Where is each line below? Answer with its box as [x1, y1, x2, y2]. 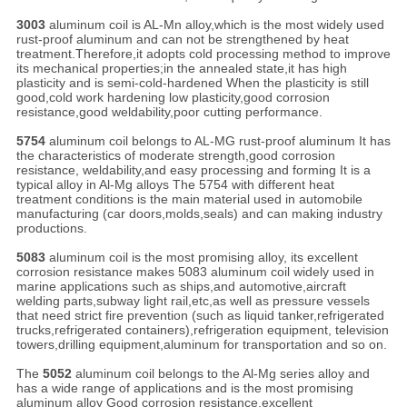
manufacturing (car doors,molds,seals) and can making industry [15, 206, 382, 222]
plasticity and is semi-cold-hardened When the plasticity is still [15, 75, 369, 91]
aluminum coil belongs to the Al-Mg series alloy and [71, 366, 370, 382]
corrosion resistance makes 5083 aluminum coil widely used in [15, 264, 374, 280]
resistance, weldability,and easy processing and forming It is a [15, 163, 371, 178]
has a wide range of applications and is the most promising [15, 381, 353, 396]
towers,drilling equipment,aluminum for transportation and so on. [15, 337, 387, 352]
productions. [15, 221, 87, 236]
